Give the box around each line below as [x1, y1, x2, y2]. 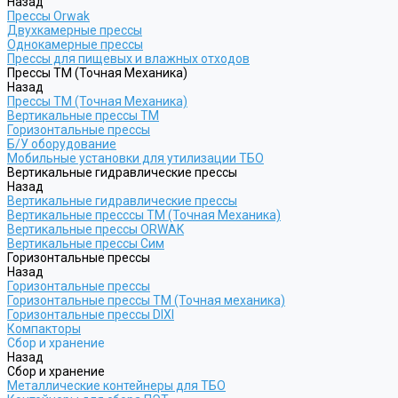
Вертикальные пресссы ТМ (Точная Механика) [7, 208, 281, 222]
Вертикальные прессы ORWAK [7, 222, 184, 236]
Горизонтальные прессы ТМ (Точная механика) [7, 293, 285, 307]
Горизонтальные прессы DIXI [7, 307, 174, 322]
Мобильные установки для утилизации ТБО [7, 151, 264, 165]
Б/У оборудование [7, 137, 116, 151]
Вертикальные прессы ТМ [7, 108, 159, 123]
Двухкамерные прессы [7, 23, 142, 37]
